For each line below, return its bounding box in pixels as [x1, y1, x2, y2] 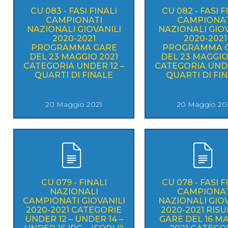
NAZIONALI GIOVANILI [26, 24, 121, 34]
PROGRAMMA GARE [31, 42, 117, 52]
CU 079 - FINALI [41, 177, 107, 187]
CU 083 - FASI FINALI [31, 6, 117, 16]
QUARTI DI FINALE [35, 70, 113, 80]
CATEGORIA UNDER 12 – [23, 61, 124, 71]
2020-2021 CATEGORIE [26, 205, 122, 215]
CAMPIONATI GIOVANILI [22, 195, 125, 206]
